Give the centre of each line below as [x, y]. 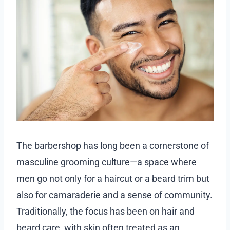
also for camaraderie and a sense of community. [114, 195]
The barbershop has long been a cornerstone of [113, 145]
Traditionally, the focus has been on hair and [106, 211]
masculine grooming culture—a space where [107, 162]
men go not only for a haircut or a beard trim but [113, 178]
